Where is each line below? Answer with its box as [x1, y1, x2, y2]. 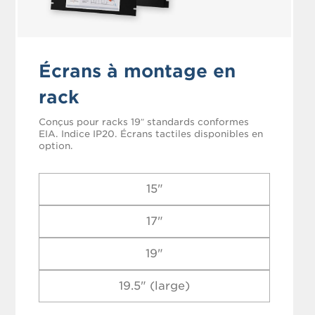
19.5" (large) [119, 278, 191, 292]
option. [39, 140, 74, 151]
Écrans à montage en [39, 60, 236, 82]
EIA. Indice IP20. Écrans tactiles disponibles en [39, 128, 264, 139]
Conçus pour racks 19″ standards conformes [39, 116, 250, 127]
